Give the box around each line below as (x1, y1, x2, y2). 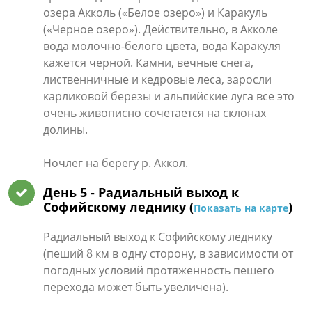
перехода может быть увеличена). (42, 279, 228, 295)
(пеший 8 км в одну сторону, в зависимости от (42, 246, 293, 261)
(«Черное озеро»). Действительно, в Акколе (42, 22, 278, 37)
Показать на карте (193, 201, 288, 214)
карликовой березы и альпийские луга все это (42, 88, 295, 104)
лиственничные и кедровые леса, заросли (42, 72, 272, 87)
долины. (42, 122, 88, 137)
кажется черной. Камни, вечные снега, (42, 55, 253, 70)
